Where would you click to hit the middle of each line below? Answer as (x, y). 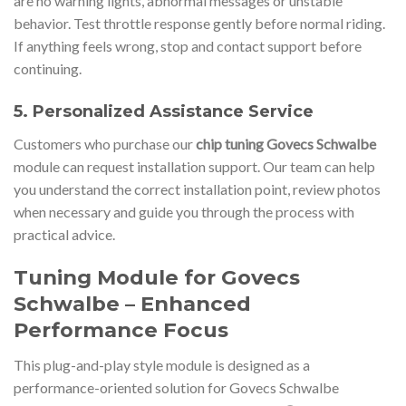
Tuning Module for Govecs (157, 277)
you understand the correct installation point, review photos (197, 189)
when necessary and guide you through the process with (184, 212)
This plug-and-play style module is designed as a (162, 365)
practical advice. (64, 235)
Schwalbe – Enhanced (132, 303)
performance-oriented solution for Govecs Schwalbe (176, 388)
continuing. (48, 69)
